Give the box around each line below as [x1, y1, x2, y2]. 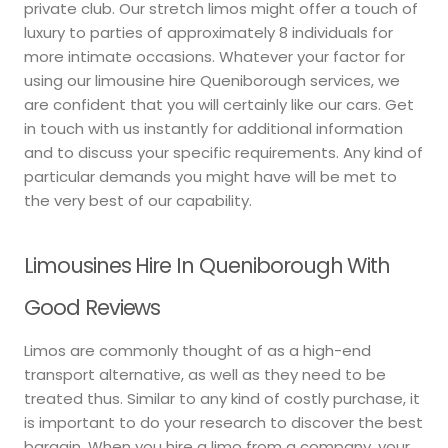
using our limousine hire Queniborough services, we [24, 69, 400, 91]
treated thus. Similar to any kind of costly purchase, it [24, 388, 420, 410]
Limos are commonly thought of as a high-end [24, 340, 371, 362]
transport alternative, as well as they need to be [24, 364, 386, 386]
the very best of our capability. [24, 189, 252, 211]
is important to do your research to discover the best [24, 412, 423, 434]
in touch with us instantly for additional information [24, 117, 403, 139]
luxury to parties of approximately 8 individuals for [24, 21, 393, 43]
